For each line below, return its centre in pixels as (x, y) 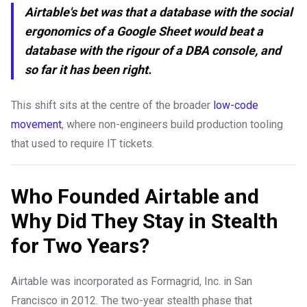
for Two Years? (80, 246)
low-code (236, 106)
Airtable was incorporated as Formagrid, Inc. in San (132, 282)
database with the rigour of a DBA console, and (153, 51)
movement (36, 125)
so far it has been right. (88, 70)
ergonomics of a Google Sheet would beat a (144, 32)
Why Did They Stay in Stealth (145, 221)
